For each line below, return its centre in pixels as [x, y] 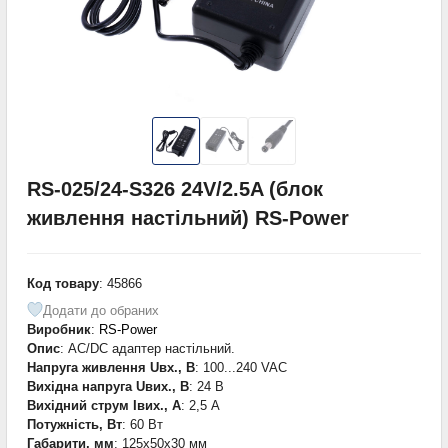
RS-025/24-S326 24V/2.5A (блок [175, 188]
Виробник [59, 329]
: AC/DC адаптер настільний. [147, 348]
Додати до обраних [101, 310]
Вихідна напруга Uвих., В [108, 386]
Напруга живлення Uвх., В [111, 367]
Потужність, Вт [74, 424]
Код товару [63, 283]
